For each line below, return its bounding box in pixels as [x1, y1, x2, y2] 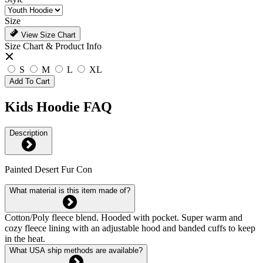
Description [9, 128, 48, 137]
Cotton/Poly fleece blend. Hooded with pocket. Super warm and [5, 212, 242, 222]
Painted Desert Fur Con [5, 164, 92, 174]
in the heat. [5, 233, 45, 244]
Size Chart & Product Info [5, 41, 102, 51]
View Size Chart [19, 30, 76, 39]
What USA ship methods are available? [9, 245, 143, 255]
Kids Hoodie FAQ [5, 99, 112, 114]
